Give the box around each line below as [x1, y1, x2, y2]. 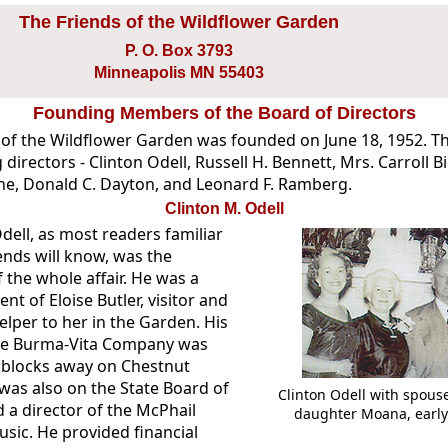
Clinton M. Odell [164, 200, 284, 217]
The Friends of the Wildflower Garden [19, 12, 339, 32]
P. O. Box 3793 [125, 42, 233, 59]
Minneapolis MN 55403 [94, 64, 264, 81]
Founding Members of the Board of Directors [32, 103, 416, 123]
